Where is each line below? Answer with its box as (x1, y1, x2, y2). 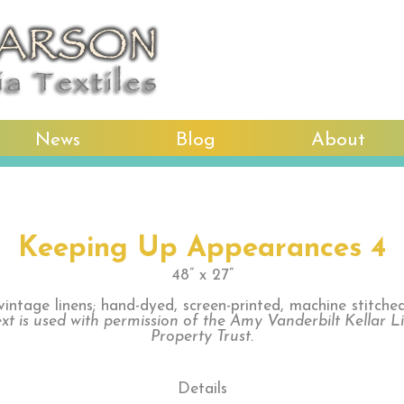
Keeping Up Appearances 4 (18, 234, 386, 263)
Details (177, 381, 227, 397)
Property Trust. (151, 329, 253, 344)
